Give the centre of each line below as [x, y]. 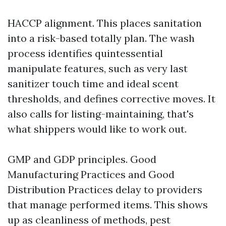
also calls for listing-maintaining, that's [101, 114]
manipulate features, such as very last [98, 68]
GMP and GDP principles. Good [82, 159]
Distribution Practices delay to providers [105, 189]
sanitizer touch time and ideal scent [93, 83]
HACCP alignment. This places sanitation [105, 23]
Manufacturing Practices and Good [91, 174]
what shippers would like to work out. [97, 129]
